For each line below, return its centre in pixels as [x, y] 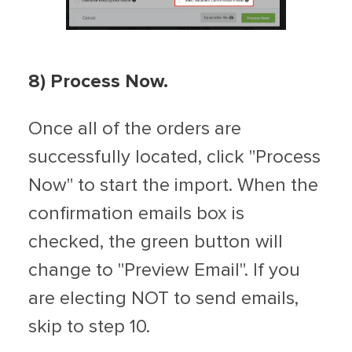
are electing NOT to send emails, [163, 299]
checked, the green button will [156, 242]
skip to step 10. [89, 327]
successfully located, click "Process [174, 158]
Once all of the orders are [135, 129]
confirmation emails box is [136, 214]
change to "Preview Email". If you [164, 271]
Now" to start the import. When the [173, 186]
